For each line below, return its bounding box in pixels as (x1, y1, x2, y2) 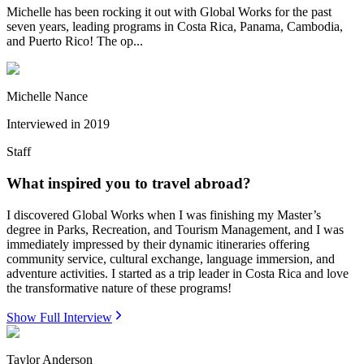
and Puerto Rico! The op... (6, 34, 143, 49)
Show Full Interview (6, 310, 112, 324)
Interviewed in (6, 117, 80, 132)
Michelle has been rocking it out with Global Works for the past (6, 5, 331, 19)
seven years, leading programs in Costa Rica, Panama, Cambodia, (6, 19, 343, 34)
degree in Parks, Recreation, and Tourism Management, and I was (6, 222, 344, 236)
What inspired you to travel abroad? (6, 174, 251, 192)
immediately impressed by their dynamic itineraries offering (6, 236, 310, 251)
